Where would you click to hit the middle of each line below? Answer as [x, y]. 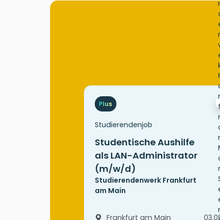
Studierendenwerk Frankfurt [146, 180]
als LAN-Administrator [146, 156]
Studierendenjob [124, 125]
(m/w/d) [115, 169]
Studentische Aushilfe [145, 142]
